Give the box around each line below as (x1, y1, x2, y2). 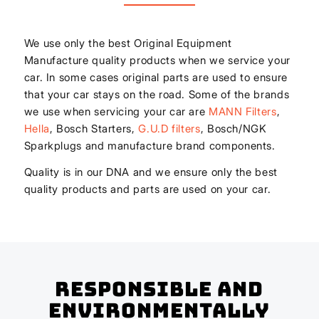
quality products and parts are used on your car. (23, 182, 271, 196)
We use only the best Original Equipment (23, 36, 232, 50)
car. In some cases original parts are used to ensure (23, 70, 288, 84)
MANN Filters (209, 104, 277, 118)
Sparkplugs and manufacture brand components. (23, 138, 276, 152)
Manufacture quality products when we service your (23, 53, 291, 67)
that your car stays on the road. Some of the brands (23, 87, 290, 101)
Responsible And (55, 276, 264, 303)
